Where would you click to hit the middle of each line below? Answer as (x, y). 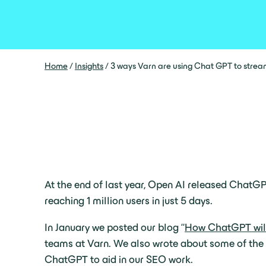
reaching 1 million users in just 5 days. (129, 201)
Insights (89, 66)
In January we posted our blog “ (115, 227)
